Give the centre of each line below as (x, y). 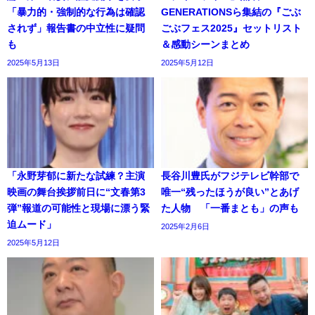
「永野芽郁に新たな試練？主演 (76, 176)
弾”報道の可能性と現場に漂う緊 (78, 208)
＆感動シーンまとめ (205, 44)
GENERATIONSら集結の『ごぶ (231, 12)
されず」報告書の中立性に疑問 (76, 28)
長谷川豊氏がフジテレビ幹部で (230, 176)
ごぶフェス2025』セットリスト (231, 28)
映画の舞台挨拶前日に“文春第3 (76, 192)
